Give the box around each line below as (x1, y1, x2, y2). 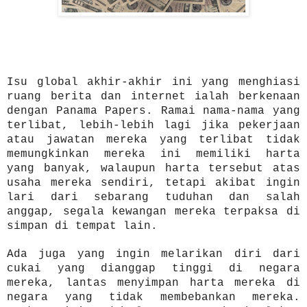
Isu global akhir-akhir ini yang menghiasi (7, 75, 300, 88)
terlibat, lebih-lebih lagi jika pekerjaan (7, 119, 300, 132)
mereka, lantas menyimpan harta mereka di (7, 276, 300, 289)
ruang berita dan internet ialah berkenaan (7, 90, 300, 103)
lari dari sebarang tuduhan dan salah (7, 191, 300, 204)
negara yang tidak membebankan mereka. (7, 291, 300, 304)
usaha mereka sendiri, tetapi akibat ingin (7, 176, 300, 189)
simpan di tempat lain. (7, 219, 158, 232)
